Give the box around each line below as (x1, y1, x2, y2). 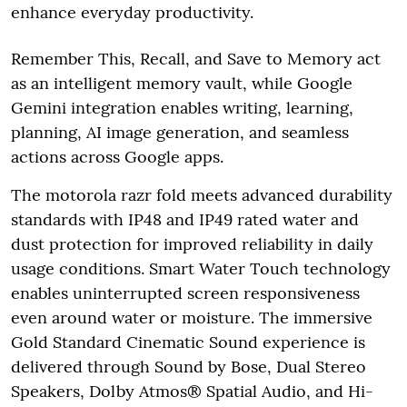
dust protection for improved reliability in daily (11, 233, 373, 254)
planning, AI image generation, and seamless (11, 121, 349, 143)
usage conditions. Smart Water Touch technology (11, 257, 391, 279)
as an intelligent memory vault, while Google (11, 72, 352, 94)
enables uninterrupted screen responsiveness (11, 282, 360, 303)
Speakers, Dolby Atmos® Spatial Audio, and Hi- (11, 380, 373, 402)
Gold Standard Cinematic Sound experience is (11, 331, 365, 352)
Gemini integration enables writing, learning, (11, 96, 353, 118)
